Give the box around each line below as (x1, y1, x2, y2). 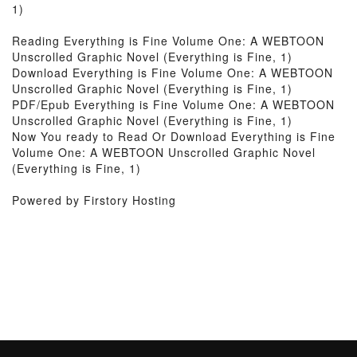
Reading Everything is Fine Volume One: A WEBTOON (12, 33, 324, 49)
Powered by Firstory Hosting (12, 192, 176, 208)
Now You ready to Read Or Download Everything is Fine (12, 128, 335, 144)
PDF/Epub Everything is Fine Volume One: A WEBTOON (12, 96, 335, 112)
